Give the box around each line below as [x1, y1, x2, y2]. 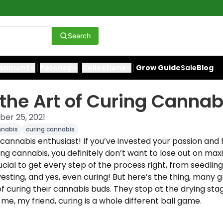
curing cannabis [26, 125, 75, 133]
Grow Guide [136, 63, 181, 73]
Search [68, 31, 91, 40]
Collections [82, 63, 125, 73]
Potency [40, 63, 72, 73]
